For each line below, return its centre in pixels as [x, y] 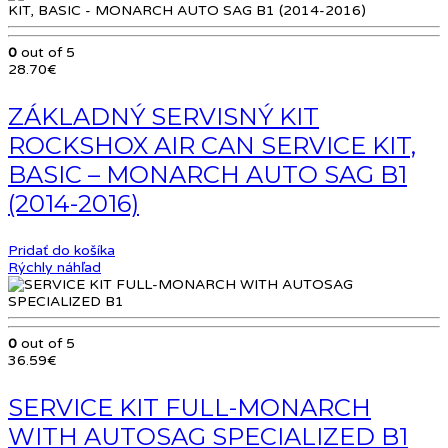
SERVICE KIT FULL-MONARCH [189, 408]
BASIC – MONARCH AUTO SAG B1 [207, 175]
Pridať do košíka [61, 251]
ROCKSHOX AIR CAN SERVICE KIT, [212, 146]
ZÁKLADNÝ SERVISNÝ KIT [163, 117]
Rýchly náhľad [54, 268]
